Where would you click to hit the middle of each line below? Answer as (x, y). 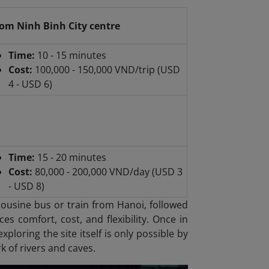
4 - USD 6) (30, 84)
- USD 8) (26, 186)
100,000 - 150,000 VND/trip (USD (106, 70)
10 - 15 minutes (70, 56)
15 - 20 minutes (71, 158)
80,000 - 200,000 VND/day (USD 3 (108, 172)
